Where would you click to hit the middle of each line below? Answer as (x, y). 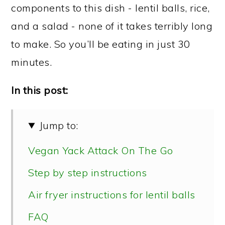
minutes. (32, 62)
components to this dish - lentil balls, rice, (110, 8)
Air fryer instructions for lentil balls (112, 195)
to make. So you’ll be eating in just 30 (101, 44)
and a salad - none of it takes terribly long (112, 26)
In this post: (40, 90)
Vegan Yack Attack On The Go (101, 150)
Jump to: (59, 125)
